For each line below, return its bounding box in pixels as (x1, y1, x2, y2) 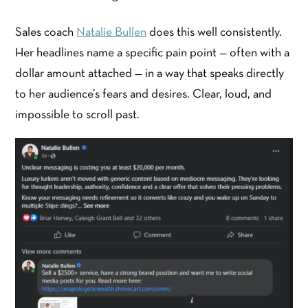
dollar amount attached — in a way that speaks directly (15, 68, 285, 80)
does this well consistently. (146, 27, 283, 39)
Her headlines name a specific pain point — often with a (15, 47, 290, 60)
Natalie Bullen (76, 27, 147, 39)
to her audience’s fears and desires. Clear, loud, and (15, 89, 272, 101)
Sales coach (15, 27, 77, 39)
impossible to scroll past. (15, 109, 140, 122)
